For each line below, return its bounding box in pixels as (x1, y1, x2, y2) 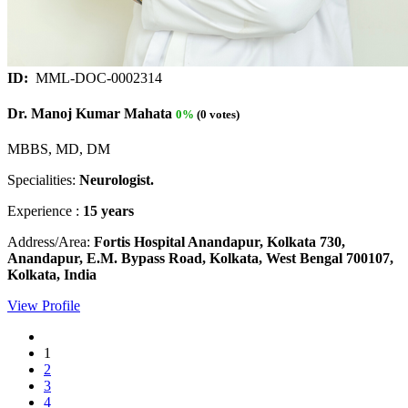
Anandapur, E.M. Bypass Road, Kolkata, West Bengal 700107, (7, 250, 393, 267)
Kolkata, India (7, 267, 97, 283)
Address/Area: (7, 234, 94, 250)
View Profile (7, 298, 80, 314)
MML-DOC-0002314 (32, 69, 162, 86)
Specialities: (7, 172, 79, 189)
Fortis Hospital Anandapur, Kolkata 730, (94, 234, 345, 250)
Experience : (7, 203, 83, 219)
